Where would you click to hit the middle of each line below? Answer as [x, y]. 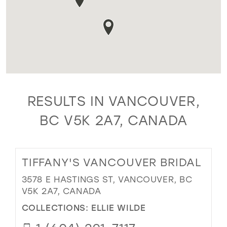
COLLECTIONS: [56, 207]
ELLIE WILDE [119, 207]
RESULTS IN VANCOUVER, [113, 101]
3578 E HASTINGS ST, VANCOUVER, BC [107, 179]
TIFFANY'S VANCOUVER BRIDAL [112, 162]
